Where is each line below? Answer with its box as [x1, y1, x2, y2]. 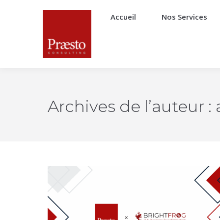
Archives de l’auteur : [48, 96, 216, 116]
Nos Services [162, 12, 208, 22]
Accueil [110, 12, 137, 22]
